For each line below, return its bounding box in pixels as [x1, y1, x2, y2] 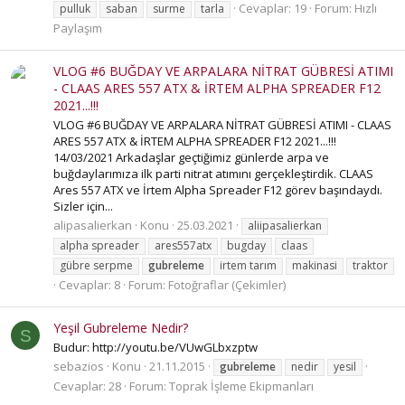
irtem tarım [220, 258, 277, 274]
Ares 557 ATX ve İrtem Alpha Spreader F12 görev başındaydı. [53, 181, 382, 198]
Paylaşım [53, 19, 102, 36]
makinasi [292, 258, 337, 274]
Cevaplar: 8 [59, 277, 120, 294]
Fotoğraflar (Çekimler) [168, 277, 286, 294]
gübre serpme [60, 258, 133, 274]
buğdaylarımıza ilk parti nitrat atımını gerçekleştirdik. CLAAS [53, 165, 373, 182]
